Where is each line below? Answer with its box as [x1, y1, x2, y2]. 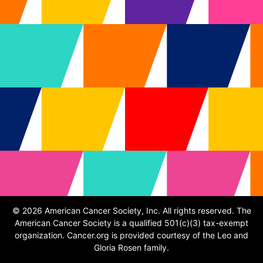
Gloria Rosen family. [94, 242, 169, 252]
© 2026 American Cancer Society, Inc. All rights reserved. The [12, 205, 251, 215]
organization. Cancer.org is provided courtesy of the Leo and [15, 230, 248, 240]
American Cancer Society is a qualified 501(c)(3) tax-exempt [15, 218, 248, 228]
